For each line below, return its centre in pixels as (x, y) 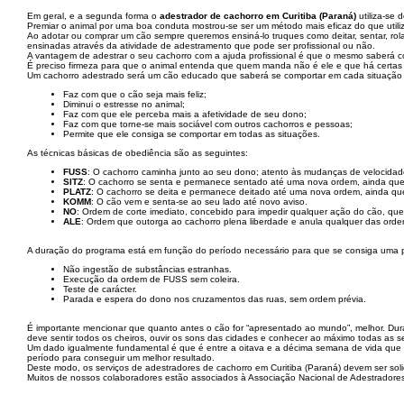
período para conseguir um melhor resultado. (121, 358)
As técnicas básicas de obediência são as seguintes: (138, 153)
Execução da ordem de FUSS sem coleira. (151, 279)
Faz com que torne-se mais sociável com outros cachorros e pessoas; (208, 124)
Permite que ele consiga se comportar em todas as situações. (192, 134)
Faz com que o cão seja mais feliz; (135, 94)
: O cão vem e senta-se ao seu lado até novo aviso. (199, 202)
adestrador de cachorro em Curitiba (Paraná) (258, 16)
